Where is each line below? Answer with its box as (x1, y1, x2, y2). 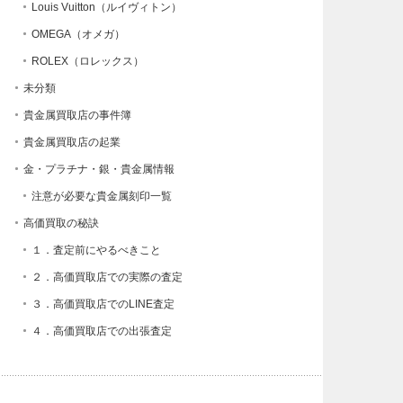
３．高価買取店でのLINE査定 (31, 298, 175, 310)
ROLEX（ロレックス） (31, 55, 144, 67)
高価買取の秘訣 (22, 217, 99, 229)
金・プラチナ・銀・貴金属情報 (22, 163, 175, 175)
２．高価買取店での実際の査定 (31, 271, 183, 283)
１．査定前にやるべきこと (31, 244, 161, 256)
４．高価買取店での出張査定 (31, 325, 172, 337)
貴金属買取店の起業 (22, 136, 121, 148)
